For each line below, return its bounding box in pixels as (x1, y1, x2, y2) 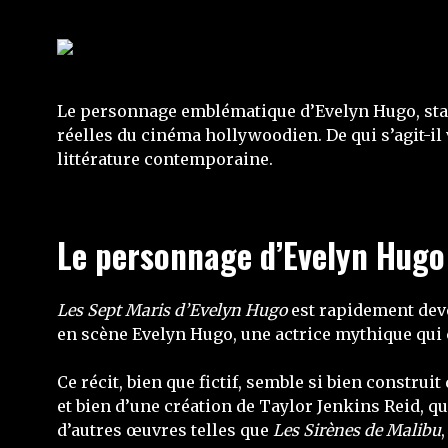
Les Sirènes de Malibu (273, 420, 441, 440)
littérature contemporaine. (57, 149, 273, 169)
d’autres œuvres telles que (57, 420, 273, 440)
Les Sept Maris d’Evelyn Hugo (57, 300, 287, 320)
